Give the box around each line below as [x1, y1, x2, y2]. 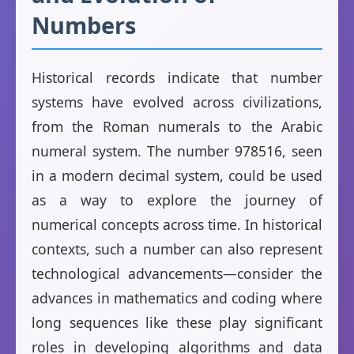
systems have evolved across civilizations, [32, 92, 322, 112]
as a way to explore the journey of [32, 190, 322, 210]
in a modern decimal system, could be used [32, 166, 322, 186]
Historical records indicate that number [32, 68, 322, 88]
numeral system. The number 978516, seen [32, 141, 322, 161]
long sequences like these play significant [32, 313, 322, 333]
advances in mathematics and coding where [32, 288, 322, 308]
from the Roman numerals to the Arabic [32, 117, 322, 137]
